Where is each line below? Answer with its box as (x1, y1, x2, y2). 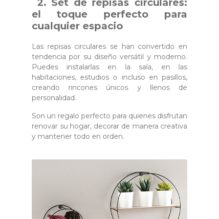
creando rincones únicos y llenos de (32, 83, 187, 92)
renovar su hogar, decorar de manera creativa (32, 121, 187, 131)
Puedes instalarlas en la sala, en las (32, 62, 187, 71)
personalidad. (32, 93, 76, 102)
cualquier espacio (32, 20, 123, 32)
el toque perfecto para (32, 8, 187, 20)
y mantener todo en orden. (32, 131, 124, 141)
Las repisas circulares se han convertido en (32, 42, 187, 51)
